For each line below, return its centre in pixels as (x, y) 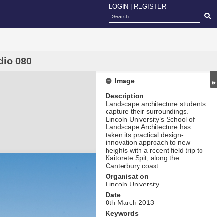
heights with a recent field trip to (154, 150)
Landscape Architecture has (148, 127)
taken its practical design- (145, 135)
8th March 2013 (130, 202)
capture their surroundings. (147, 111)
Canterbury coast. (133, 166)
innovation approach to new (148, 142)
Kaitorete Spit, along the (142, 158)
